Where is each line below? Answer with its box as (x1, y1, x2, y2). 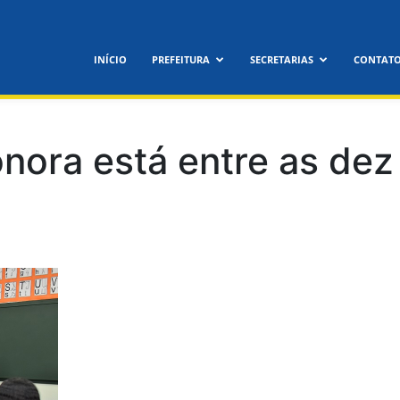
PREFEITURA (152, 53, 211, 66)
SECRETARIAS (250, 53, 314, 66)
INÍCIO (94, 53, 128, 66)
